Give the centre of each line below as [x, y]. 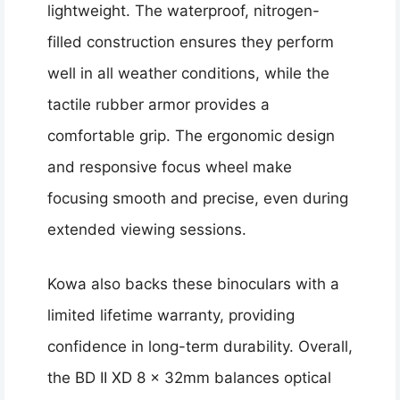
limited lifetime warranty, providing [171, 315]
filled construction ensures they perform [191, 42]
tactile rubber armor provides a [158, 105]
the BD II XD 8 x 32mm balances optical [189, 377]
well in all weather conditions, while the [188, 74]
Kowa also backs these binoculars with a [193, 283]
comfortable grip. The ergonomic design [191, 136]
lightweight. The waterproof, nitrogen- [183, 11]
